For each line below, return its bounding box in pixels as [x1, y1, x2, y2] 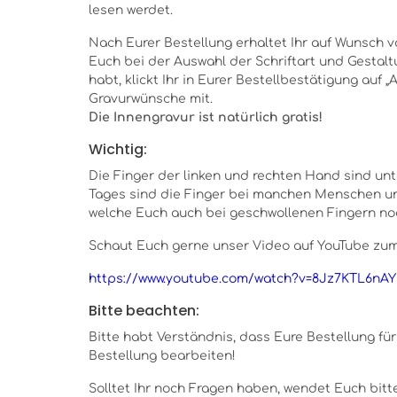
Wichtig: [89, 139, 151, 160]
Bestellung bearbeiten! [89, 349, 236, 362]
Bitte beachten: [89, 300, 199, 321]
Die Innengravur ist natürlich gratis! [89, 111, 323, 124]
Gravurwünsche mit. [89, 92, 213, 105]
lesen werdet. [89, 4, 173, 17]
